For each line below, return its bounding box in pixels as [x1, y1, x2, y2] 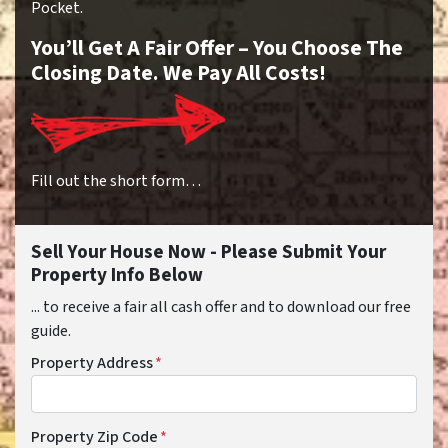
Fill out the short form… [31, 170, 201, 193]
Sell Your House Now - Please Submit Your [31, 238, 386, 267]
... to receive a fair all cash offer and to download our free [31, 296, 411, 319]
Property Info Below [31, 261, 203, 290]
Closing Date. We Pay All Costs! [31, 58, 326, 89]
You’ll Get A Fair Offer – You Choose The [31, 33, 403, 64]
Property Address [31, 352, 153, 375]
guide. [31, 320, 71, 343]
